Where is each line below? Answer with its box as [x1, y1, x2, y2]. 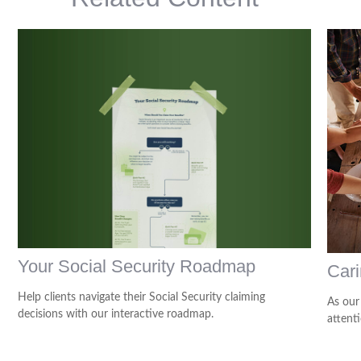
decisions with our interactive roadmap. [18, 309, 214, 321]
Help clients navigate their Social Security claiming [18, 292, 266, 304]
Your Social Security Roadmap [18, 256, 256, 277]
